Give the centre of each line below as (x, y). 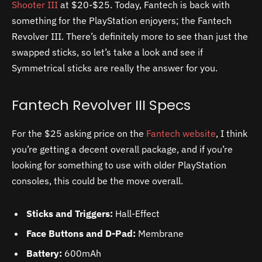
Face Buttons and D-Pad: (81, 233)
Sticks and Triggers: (70, 213)
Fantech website (181, 133)
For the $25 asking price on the (79, 133)
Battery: (44, 253)
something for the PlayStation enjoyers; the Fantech (122, 20)
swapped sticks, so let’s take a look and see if (107, 52)
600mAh (82, 253)
